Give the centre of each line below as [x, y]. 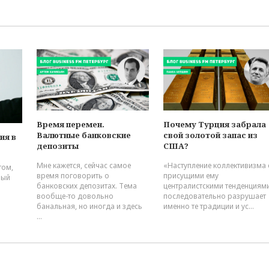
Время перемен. [71, 125]
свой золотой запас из [210, 135]
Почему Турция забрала [215, 125]
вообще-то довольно [75, 196]
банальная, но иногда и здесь [89, 207]
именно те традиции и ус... [209, 207]
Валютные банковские [84, 135]
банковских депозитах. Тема [87, 186]
